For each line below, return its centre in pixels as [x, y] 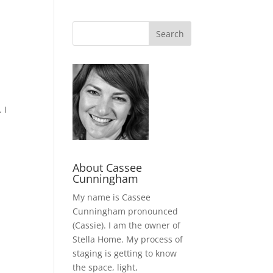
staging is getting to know [125, 253]
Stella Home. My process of [128, 239]
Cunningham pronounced [126, 211]
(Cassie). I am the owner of [127, 225]
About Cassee [108, 168]
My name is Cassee [112, 197]
